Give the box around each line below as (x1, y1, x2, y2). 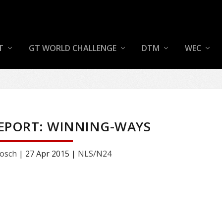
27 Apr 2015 (25, 148, 69, 159)
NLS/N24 (77, 148, 111, 159)
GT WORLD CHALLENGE (28, 43, 116, 54)
